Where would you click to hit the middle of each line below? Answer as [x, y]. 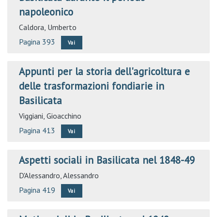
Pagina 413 [37, 130]
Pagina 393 [37, 42]
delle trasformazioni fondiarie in [92, 86]
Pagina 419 [37, 190]
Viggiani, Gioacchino [50, 116]
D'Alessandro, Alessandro [59, 175]
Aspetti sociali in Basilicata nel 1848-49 [107, 160]
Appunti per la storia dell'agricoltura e [104, 71]
